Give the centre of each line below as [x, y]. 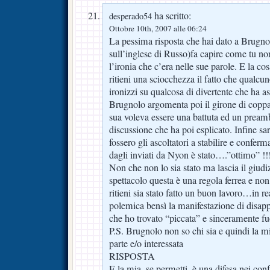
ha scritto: [171, 16]
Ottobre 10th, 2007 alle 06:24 [158, 28]
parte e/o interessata [146, 243]
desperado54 [130, 16]
